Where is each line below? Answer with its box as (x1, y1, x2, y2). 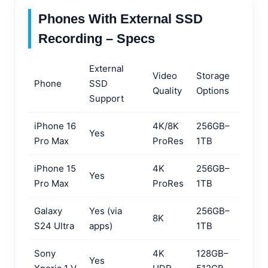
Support (89, 92, 124, 104)
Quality (153, 84, 182, 96)
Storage (196, 69, 230, 81)
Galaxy (34, 205, 62, 217)
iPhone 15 (34, 162, 76, 174)
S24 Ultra (34, 220, 74, 232)
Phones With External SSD (38, 11, 203, 26)
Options (196, 84, 229, 96)
